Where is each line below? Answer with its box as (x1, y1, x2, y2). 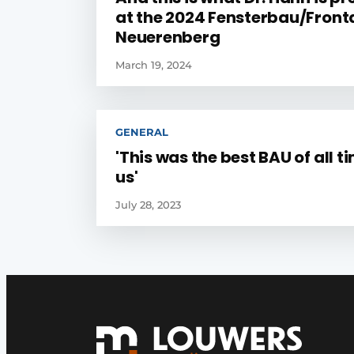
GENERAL (115, 126, 168, 138)
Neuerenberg (115, 26, 220, 48)
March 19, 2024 (115, 58, 192, 71)
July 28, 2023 (115, 198, 181, 211)
